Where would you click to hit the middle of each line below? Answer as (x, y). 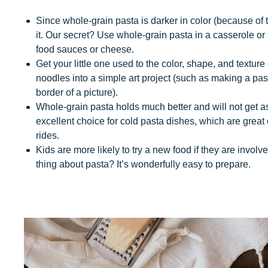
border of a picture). (77, 93)
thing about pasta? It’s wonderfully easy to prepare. (143, 165)
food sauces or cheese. (85, 50)
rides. (48, 136)
